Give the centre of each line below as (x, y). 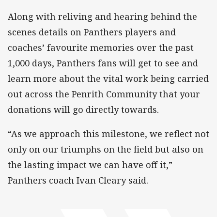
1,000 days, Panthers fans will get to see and (103, 63)
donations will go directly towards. (83, 109)
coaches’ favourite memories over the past (101, 47)
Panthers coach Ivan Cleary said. (78, 180)
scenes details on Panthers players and (92, 32)
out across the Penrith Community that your (104, 94)
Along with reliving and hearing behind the (102, 16)
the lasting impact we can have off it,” (90, 164)
